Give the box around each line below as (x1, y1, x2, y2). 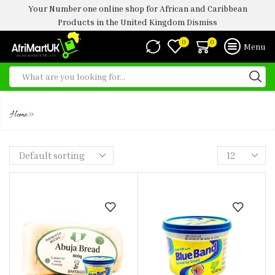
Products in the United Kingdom (58, 17, 187, 27)
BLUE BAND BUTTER (36, 101, 184, 120)
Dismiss (187, 17, 217, 27)
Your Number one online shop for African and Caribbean (28, 3, 247, 14)
